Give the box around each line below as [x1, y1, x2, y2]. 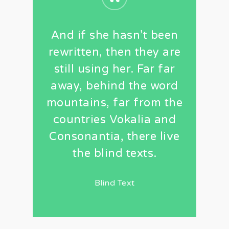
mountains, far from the [46, 96, 183, 109]
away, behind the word [51, 79, 178, 93]
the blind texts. [72, 146, 157, 160]
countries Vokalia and [53, 112, 176, 126]
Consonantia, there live [49, 129, 180, 143]
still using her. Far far [54, 62, 175, 76]
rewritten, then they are [48, 45, 181, 59]
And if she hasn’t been [51, 28, 178, 42]
